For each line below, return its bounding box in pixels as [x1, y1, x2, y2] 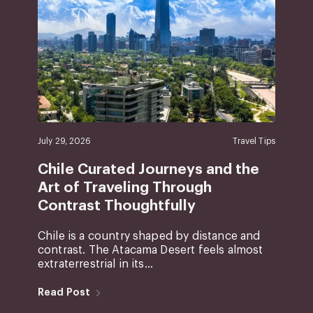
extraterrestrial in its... [37, 258, 154, 270]
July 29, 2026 [37, 136, 92, 145]
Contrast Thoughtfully [37, 198, 196, 213]
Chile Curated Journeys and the [37, 161, 259, 177]
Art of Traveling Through [37, 180, 212, 195]
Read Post [37, 286, 91, 297]
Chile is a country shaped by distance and [37, 230, 261, 242]
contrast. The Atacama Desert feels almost [37, 244, 263, 256]
